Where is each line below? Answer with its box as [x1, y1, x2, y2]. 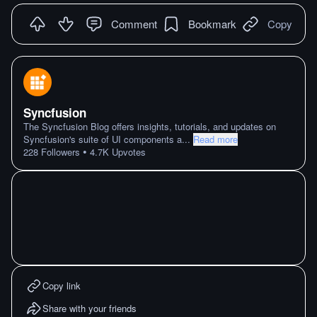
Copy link [42, 279, 81, 292]
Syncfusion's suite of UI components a [23, 132, 182, 146]
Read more [193, 132, 238, 146]
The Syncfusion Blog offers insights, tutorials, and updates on [23, 120, 276, 133]
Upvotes [109, 145, 146, 158]
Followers [38, 145, 80, 158]
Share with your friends [42, 301, 137, 315]
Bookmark [188, 16, 236, 31]
